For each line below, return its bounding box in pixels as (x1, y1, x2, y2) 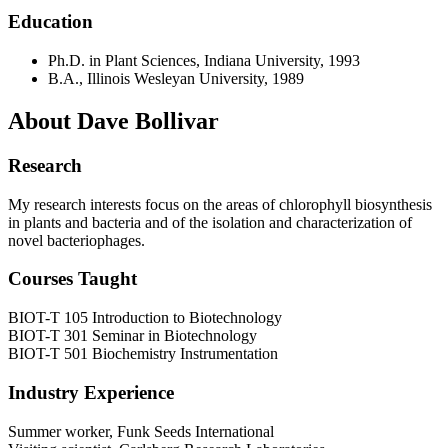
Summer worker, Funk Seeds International (8, 422, 274, 440)
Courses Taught (8, 268, 137, 290)
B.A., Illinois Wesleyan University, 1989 (48, 70, 304, 88)
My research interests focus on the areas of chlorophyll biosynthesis (8, 195, 432, 213)
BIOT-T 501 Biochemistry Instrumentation (8, 345, 278, 363)
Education (8, 11, 93, 33)
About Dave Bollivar (8, 108, 219, 135)
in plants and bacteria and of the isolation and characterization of (8, 213, 412, 231)
